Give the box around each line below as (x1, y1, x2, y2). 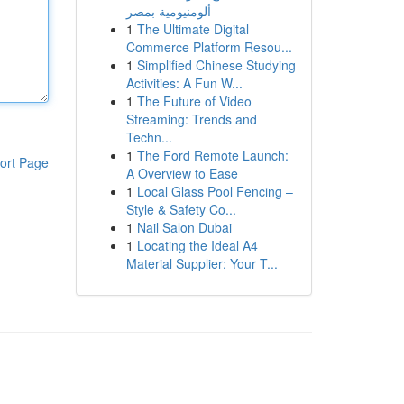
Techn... (125, 128, 172, 146)
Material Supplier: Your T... (125, 254, 278, 272)
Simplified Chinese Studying (136, 56, 296, 74)
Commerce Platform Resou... (125, 38, 292, 56)
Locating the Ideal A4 (136, 236, 258, 254)
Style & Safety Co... (125, 200, 236, 218)
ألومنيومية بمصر (125, 2, 211, 20)
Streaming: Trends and (125, 110, 257, 128)
